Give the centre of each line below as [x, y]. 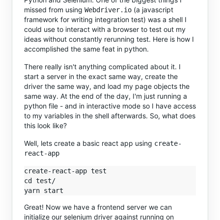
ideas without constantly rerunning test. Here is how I [109, 39]
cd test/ [40, 181]
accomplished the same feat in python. [86, 49]
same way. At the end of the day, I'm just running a [106, 96]
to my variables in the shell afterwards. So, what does [110, 116]
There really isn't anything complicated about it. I [102, 67]
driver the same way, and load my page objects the [107, 86]
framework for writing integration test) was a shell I [105, 19]
